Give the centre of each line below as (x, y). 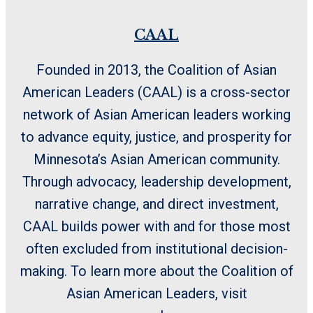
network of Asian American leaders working (156, 115)
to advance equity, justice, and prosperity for (156, 137)
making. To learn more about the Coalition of (156, 271)
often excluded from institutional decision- (156, 249)
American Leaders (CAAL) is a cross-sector (156, 93)
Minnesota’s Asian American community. (156, 160)
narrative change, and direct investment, (156, 204)
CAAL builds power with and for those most (156, 227)
